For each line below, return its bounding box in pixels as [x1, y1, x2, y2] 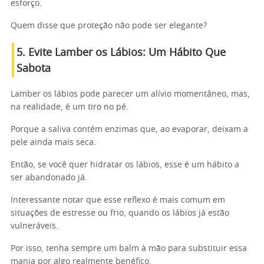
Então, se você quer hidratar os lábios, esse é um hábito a [11, 161, 239, 169]
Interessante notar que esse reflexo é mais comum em [11, 196, 225, 204]
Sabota [16, 64, 51, 74]
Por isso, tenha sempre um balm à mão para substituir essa [11, 245, 247, 253]
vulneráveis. [11, 222, 58, 230]
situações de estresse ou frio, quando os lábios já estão [11, 209, 229, 217]
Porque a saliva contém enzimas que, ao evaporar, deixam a [11, 126, 248, 134]
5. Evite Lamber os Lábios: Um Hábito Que [16, 48, 226, 58]
